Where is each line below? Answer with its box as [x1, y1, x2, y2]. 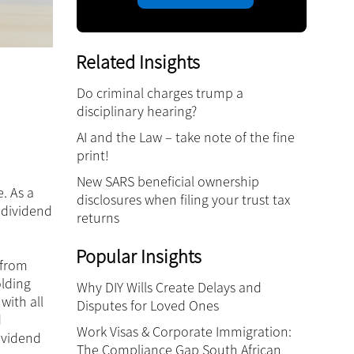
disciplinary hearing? [77, 102, 197, 120]
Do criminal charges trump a [77, 84, 243, 102]
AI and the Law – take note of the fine [77, 128, 295, 146]
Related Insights [76, 50, 200, 74]
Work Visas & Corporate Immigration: [77, 322, 292, 341]
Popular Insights [76, 244, 201, 269]
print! [77, 146, 109, 164]
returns [77, 209, 119, 227]
